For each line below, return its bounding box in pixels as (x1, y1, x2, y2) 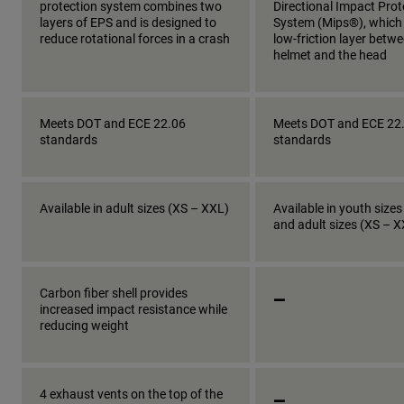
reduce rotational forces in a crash (40, 30, 230, 48)
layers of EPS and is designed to (40, 14, 216, 32)
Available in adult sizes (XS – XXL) (40, 199, 229, 217)
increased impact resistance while (40, 300, 227, 318)
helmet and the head (273, 46, 387, 64)
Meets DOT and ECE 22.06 (40, 115, 186, 133)
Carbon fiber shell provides (40, 284, 188, 302)
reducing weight (40, 317, 129, 335)
